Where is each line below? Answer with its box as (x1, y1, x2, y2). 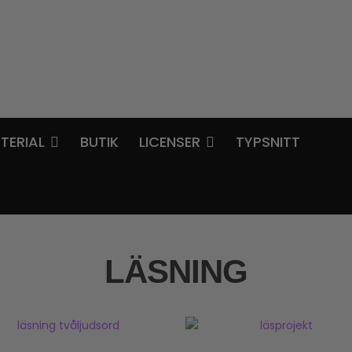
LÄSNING (104, 253, 247, 291)
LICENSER (139, 132, 201, 152)
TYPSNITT (235, 132, 300, 152)
